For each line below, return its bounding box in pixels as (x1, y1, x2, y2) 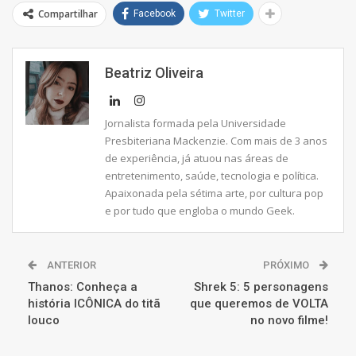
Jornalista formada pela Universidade (105, 115, 286, 130)
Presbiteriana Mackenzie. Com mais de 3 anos (105, 133, 327, 148)
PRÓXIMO (263, 258, 311, 271)
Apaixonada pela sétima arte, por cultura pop (105, 185, 323, 200)
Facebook (133, 7, 176, 19)
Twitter (215, 7, 245, 19)
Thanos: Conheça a (28, 279, 137, 294)
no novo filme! (250, 312, 328, 327)
